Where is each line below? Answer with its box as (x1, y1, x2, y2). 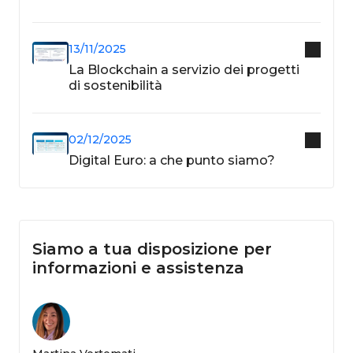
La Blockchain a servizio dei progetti (68, 61, 299, 77)
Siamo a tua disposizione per (32, 239, 272, 258)
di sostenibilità (68, 77, 162, 93)
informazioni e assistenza (32, 258, 244, 277)
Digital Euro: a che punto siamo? (68, 152, 275, 168)
